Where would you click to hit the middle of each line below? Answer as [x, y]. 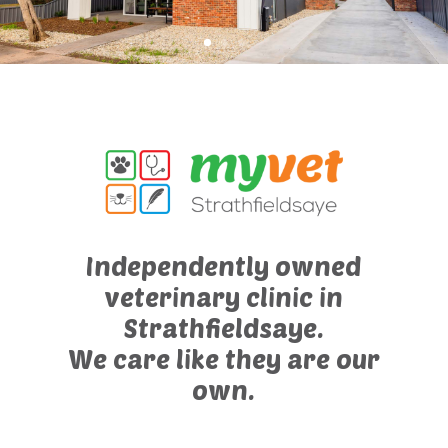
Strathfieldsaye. [223, 328]
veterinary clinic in [223, 297]
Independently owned [224, 266]
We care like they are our [223, 359]
